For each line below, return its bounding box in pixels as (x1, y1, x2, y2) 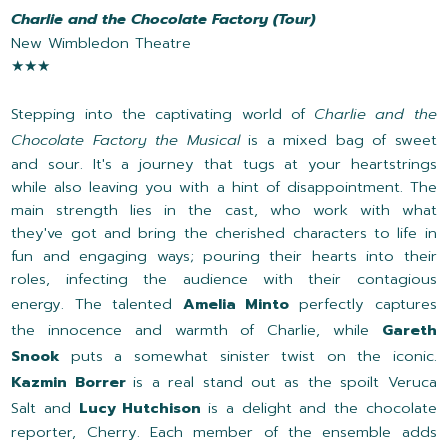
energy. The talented (11, 293, 183, 316)
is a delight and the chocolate (208, 397, 437, 420)
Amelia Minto (182, 293, 289, 316)
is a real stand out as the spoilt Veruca (133, 371, 437, 394)
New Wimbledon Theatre (11, 32, 198, 55)
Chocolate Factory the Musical (11, 129, 249, 152)
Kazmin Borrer (11, 371, 134, 394)
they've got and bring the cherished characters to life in (11, 222, 437, 245)
